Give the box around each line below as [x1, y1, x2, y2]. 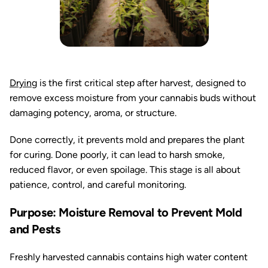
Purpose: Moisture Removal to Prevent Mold [10, 205, 242, 220]
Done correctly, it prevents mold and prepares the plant [10, 134, 245, 145]
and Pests [10, 222, 60, 236]
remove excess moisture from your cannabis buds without [10, 92, 256, 103]
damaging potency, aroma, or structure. [10, 107, 176, 118]
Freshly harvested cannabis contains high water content [10, 251, 248, 263]
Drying [10, 77, 37, 89]
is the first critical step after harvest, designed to [37, 77, 246, 89]
